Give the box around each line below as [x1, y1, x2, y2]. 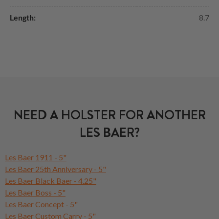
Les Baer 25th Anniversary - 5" [5, 164, 106, 174]
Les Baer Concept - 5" [5, 199, 78, 209]
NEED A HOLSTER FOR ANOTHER [13, 106, 206, 124]
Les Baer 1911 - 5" [5, 152, 66, 162]
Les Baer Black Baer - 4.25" [5, 175, 96, 185]
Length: [10, 12, 36, 22]
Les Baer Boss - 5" [5, 187, 66, 197]
